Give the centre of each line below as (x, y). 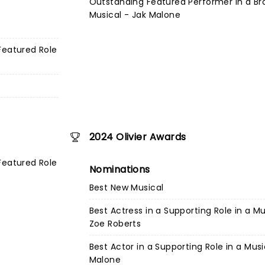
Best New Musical (126, 188)
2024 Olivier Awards (138, 137)
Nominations (119, 169)
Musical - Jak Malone (135, 15)
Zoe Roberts (115, 224)
